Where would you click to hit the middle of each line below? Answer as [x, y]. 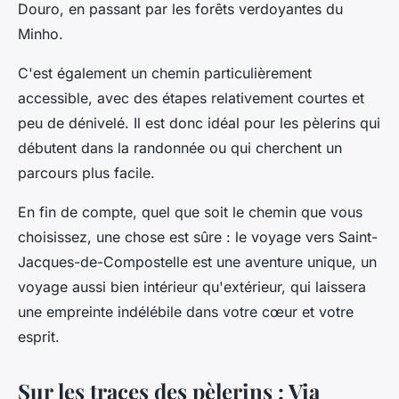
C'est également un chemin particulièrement [165, 73]
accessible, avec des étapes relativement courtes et [191, 98]
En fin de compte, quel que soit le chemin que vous [190, 212]
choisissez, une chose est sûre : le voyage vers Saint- [198, 237]
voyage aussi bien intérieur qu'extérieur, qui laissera [192, 287]
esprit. [39, 337]
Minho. [41, 34]
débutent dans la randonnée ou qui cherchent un [180, 148]
